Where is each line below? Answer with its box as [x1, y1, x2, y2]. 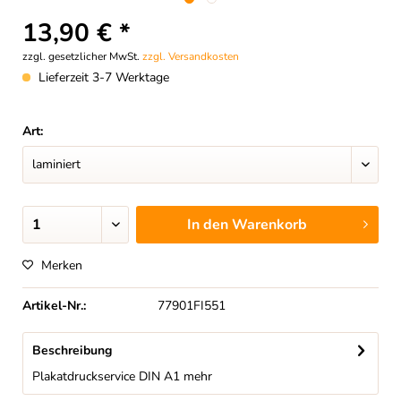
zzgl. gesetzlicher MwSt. [22, 49, 142, 64]
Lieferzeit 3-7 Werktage [35, 69, 169, 86]
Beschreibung [32, 342, 112, 359]
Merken [41, 257, 82, 274]
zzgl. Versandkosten [142, 49, 239, 64]
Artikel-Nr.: [22, 297, 86, 314]
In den [186, 215, 228, 235]
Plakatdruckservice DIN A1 [32, 368, 180, 385]
